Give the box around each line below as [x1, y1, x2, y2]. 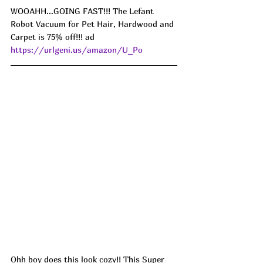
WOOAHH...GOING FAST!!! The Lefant [11, 6, 156, 16]
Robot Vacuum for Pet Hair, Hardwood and [11, 19, 176, 29]
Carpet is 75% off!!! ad [11, 32, 97, 42]
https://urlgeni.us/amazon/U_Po [11, 45, 143, 55]
